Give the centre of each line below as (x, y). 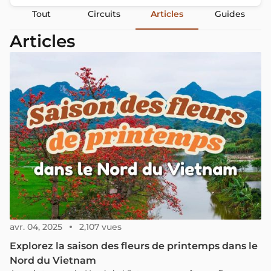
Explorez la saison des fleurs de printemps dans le (134, 246)
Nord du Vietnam (53, 261)
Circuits (104, 14)
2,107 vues (100, 227)
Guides (230, 14)
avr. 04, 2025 (36, 227)
